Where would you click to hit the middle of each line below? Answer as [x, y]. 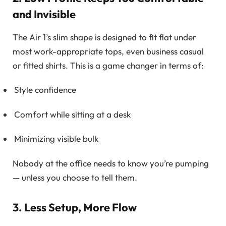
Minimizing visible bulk [56, 139]
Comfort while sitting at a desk [72, 114]
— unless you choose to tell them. [75, 177]
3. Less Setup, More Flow [75, 207]
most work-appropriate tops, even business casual [108, 51]
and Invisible [44, 14]
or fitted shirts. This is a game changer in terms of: [108, 65]
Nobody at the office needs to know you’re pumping [111, 163]
